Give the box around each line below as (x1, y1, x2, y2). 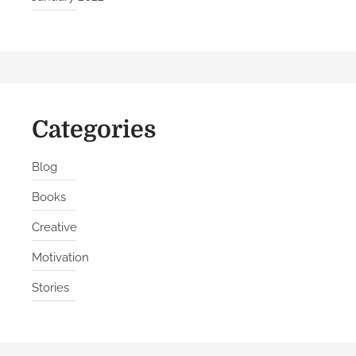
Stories (32, 281, 69, 295)
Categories (32, 116, 156, 143)
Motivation (32, 250, 89, 265)
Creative (32, 220, 77, 234)
